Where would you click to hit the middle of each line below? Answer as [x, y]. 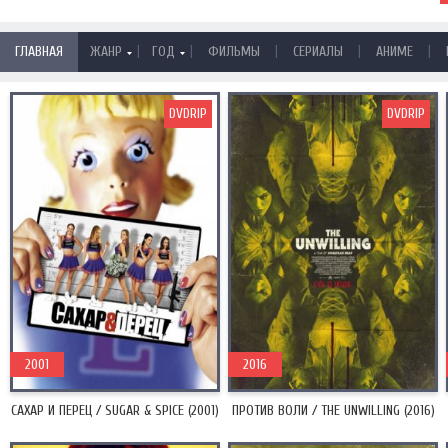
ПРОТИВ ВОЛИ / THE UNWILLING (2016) [333, 410]
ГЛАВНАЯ [39, 51]
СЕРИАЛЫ [318, 51]
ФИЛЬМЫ [234, 51]
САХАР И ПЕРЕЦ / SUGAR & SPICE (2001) [115, 410]
